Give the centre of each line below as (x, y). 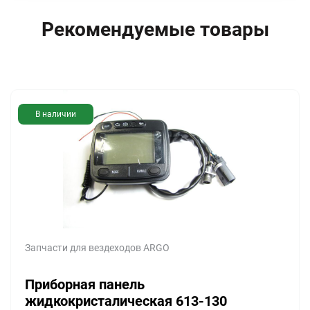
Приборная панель (85, 284)
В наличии (56, 114)
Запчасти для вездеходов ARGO (97, 247)
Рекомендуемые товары (155, 29)
